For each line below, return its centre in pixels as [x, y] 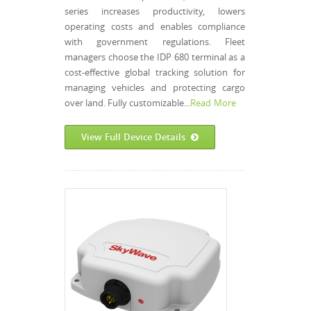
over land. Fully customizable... [127, 103]
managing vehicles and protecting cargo [155, 88]
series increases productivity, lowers [155, 11]
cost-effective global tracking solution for [155, 73]
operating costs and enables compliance [155, 27]
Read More [213, 103]
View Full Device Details [134, 137]
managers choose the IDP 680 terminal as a [155, 57]
